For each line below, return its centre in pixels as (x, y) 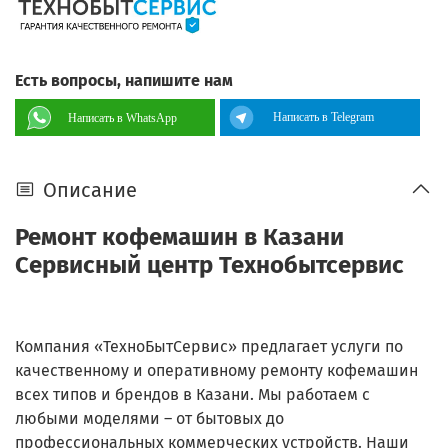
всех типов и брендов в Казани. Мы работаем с (192, 395)
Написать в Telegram (323, 116)
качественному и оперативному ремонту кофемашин (216, 371)
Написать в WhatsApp (122, 117)
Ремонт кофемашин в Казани (179, 237)
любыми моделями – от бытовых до (149, 419)
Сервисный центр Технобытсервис (209, 265)
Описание (90, 189)
